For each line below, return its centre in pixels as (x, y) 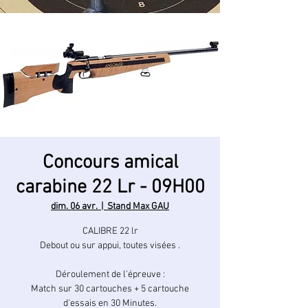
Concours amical (110, 163)
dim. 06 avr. (74, 207)
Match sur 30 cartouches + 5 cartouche (110, 289)
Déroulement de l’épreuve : (110, 275)
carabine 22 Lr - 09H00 (110, 188)
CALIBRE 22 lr (110, 231)
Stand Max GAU (138, 207)
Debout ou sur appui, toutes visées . (110, 246)
